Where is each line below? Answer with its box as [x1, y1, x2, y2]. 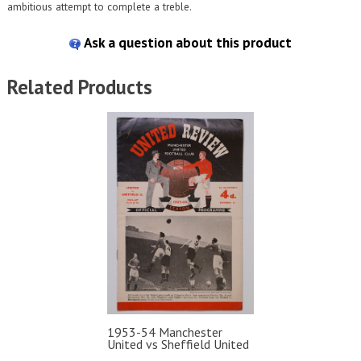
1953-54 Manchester [106, 324, 222, 341]
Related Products [6, 74, 152, 101]
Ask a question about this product [81, 33, 293, 52]
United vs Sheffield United [106, 336, 249, 353]
